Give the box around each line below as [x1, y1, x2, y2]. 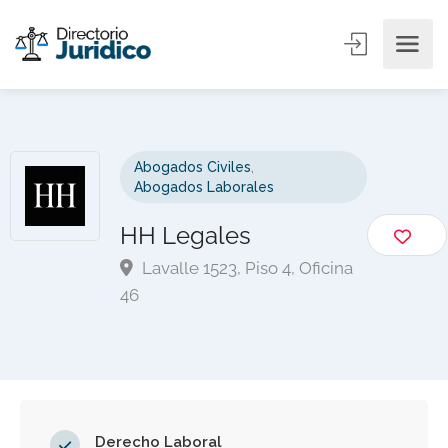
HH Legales [120, 221, 251, 250]
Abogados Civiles [134, 159, 251, 175]
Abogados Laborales [134, 179, 274, 195]
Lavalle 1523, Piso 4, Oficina [138, 258, 353, 278]
